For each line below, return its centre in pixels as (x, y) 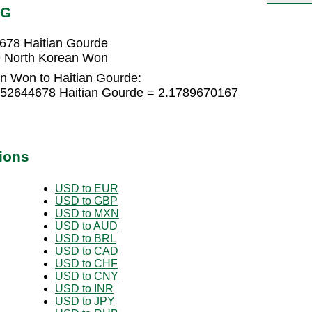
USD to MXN (87, 213)
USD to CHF (86, 263)
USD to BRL (86, 238)
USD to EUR (87, 188)
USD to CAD (87, 251)
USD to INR (84, 288)
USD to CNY (87, 276)
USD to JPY (85, 301)
